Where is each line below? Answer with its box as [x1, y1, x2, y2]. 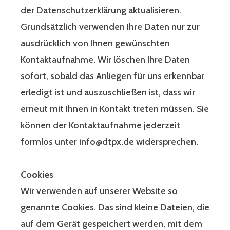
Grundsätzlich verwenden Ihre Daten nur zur [21, 21, 200, 33]
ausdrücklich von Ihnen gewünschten [21, 37, 170, 49]
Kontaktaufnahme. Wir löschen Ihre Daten [21, 54, 190, 66]
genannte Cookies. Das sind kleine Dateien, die [21, 202, 209, 214]
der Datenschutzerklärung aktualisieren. [21, 5, 181, 16]
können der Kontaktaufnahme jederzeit [21, 120, 180, 131]
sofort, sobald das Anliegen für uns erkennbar [21, 70, 204, 82]
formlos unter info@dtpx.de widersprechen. [21, 136, 198, 148]
